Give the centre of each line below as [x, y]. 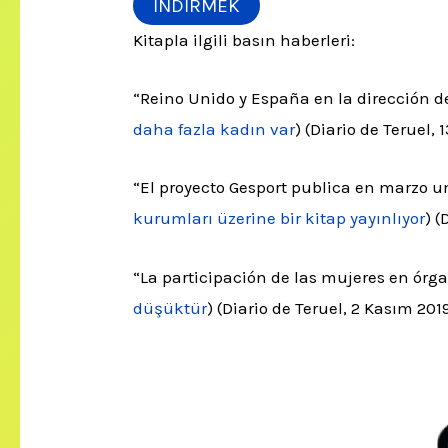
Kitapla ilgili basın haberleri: [244, 40]
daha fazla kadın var [214, 129]
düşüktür [170, 307]
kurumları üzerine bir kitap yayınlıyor [279, 218]
